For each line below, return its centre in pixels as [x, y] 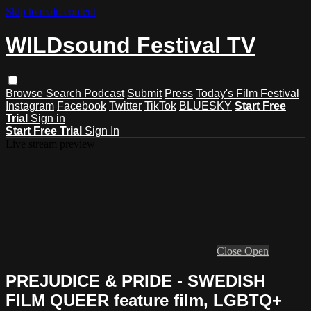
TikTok [160, 106]
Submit [144, 93]
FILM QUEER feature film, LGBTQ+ [144, 300]
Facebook [82, 106]
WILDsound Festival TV [131, 45]
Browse [26, 93]
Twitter [125, 106]
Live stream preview [50, 144]
